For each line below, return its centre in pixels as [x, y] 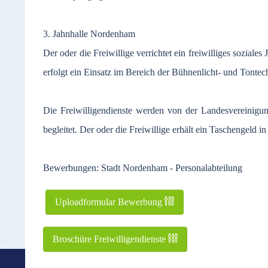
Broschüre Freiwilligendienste [110, 239]
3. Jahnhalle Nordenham [89, 34]
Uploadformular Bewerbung [110, 202]
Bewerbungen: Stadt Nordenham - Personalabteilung [143, 168]
